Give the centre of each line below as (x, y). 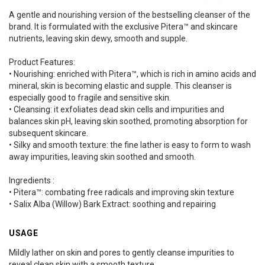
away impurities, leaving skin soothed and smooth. (102, 156)
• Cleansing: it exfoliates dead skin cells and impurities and (117, 109)
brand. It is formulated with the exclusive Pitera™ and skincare (123, 26)
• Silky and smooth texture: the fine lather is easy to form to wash (130, 145)
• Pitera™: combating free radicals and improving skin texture (122, 192)
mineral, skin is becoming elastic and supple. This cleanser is (120, 85)
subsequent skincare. (49, 133)
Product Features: (42, 62)
